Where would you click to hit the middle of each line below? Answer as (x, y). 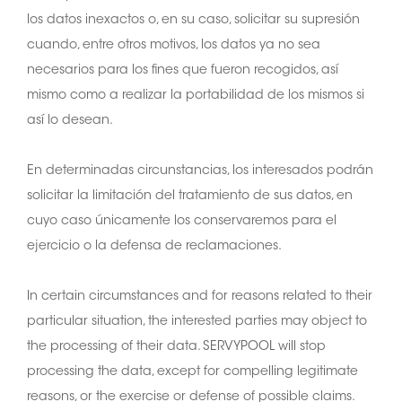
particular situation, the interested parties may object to (197, 322)
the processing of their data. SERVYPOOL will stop (176, 347)
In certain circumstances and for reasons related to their (200, 297)
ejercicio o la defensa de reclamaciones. (154, 246)
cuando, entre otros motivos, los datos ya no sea (174, 45)
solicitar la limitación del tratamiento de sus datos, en (190, 196)
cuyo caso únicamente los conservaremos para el (182, 221)
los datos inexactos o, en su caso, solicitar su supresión (193, 20)
